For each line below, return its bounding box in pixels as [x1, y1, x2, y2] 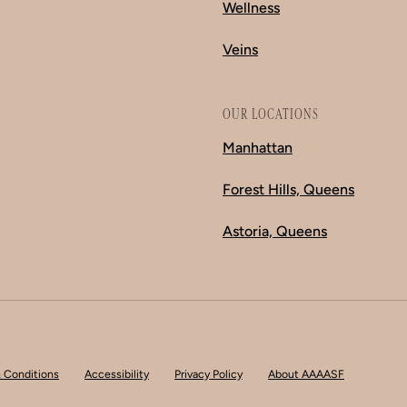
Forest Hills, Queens [223, 180, 354, 198]
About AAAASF [268, 366, 344, 381]
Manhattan [223, 138, 293, 156]
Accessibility [84, 366, 149, 381]
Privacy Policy [174, 366, 243, 381]
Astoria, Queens [223, 222, 327, 240]
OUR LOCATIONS [223, 105, 319, 123]
